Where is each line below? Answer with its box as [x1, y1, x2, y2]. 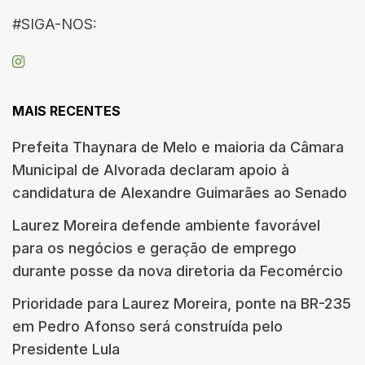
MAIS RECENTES [12, 102, 121, 119]
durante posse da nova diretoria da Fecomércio [12, 262, 343, 279]
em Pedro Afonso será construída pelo [12, 317, 283, 335]
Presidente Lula [12, 340, 120, 358]
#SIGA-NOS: [12, 15, 97, 33]
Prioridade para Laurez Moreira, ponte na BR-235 [12, 294, 351, 312]
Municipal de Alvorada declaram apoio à [12, 161, 289, 178]
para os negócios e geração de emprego [12, 239, 297, 257]
